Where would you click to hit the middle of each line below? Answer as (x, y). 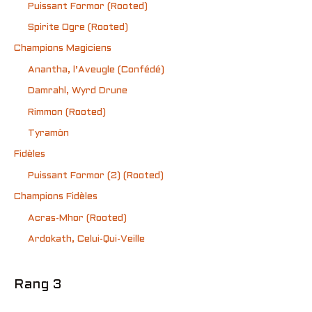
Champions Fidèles (56, 197)
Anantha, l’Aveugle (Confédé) (96, 70)
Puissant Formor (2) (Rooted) (96, 175)
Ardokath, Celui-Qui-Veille (86, 240)
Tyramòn (48, 133)
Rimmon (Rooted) (67, 112)
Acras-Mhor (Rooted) (77, 218)
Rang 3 (38, 285)
